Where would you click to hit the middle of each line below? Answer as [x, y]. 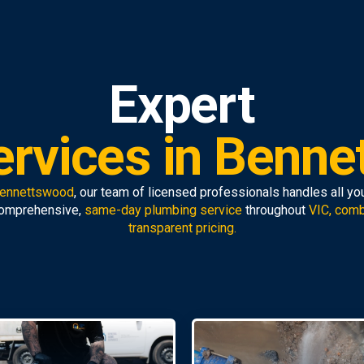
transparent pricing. [182, 228]
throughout [275, 210]
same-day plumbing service [163, 210]
